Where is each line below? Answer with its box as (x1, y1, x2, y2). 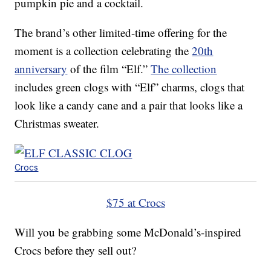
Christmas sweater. (15, 116, 100, 131)
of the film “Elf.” (67, 61, 151, 77)
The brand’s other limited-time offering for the (15, 25, 227, 41)
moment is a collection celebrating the (15, 43, 192, 59)
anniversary (15, 61, 68, 77)
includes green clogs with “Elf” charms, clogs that (15, 79, 245, 95)
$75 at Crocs (106, 195, 165, 211)
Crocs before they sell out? (15, 243, 137, 258)
